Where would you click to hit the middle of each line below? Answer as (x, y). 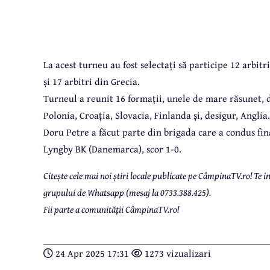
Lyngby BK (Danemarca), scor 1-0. (112, 149)
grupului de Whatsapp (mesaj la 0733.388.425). (127, 193)
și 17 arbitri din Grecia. (92, 82)
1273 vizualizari (177, 253)
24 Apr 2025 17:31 (92, 253)
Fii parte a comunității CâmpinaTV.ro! (111, 209)
